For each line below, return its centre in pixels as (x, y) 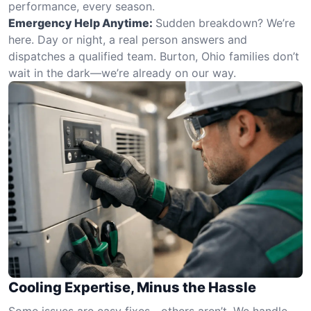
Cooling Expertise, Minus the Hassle (132, 287)
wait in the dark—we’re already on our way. (122, 73)
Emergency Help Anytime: (81, 23)
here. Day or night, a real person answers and (128, 40)
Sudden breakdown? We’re (225, 23)
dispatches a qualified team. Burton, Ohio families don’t (154, 56)
